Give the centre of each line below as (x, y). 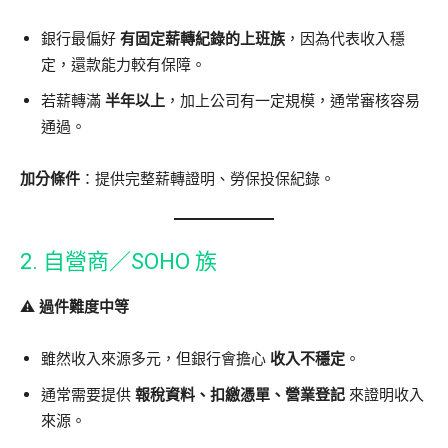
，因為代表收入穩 (345, 38)
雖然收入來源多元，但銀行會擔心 (155, 358)
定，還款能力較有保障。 (123, 64)
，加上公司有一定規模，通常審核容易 (292, 100)
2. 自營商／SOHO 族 (118, 261)
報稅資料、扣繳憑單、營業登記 (240, 394)
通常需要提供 (88, 394)
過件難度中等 (84, 306)
